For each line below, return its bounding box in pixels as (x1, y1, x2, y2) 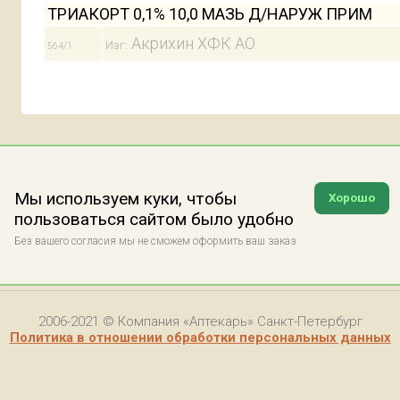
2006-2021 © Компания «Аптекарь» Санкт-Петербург (37, 313, 362, 329)
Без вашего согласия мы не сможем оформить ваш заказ (14, 235, 296, 247)
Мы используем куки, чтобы (14, 188, 237, 209)
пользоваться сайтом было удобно (14, 209, 294, 229)
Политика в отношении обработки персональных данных (9, 329, 391, 346)
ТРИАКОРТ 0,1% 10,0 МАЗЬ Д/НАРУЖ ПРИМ (47, 4, 372, 23)
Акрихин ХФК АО (128, 34, 255, 53)
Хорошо (329, 191, 375, 204)
